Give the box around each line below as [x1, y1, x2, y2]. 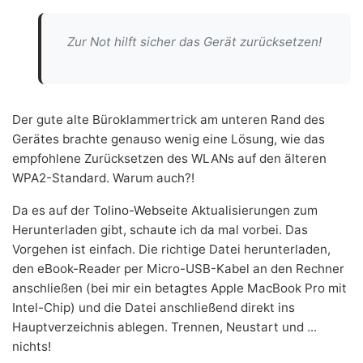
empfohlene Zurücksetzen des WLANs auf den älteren [12, 151, 327, 166]
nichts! [12, 339, 51, 354]
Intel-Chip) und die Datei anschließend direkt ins [12, 300, 295, 315]
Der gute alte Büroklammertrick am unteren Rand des [12, 112, 325, 127]
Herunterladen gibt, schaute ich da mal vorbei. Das [12, 222, 308, 237]
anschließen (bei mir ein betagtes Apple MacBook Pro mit [12, 280, 347, 296]
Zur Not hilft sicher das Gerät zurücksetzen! [67, 34, 322, 49]
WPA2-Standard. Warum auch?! [12, 170, 194, 186]
